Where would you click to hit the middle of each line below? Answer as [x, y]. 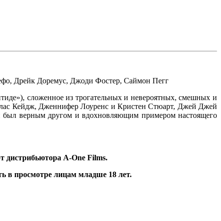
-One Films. [88, 157]
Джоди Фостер [95, 80]
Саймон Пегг [146, 80]
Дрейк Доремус [40, 80]
